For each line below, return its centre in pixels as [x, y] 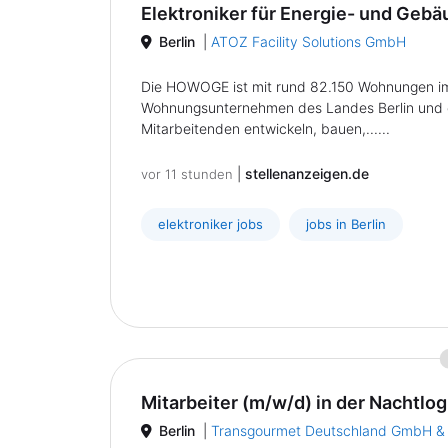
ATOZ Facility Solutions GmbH [308, 41]
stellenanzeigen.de [307, 173]
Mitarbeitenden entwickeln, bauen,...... [265, 128]
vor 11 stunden [187, 174]
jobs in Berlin [346, 224]
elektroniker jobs [210, 224]
